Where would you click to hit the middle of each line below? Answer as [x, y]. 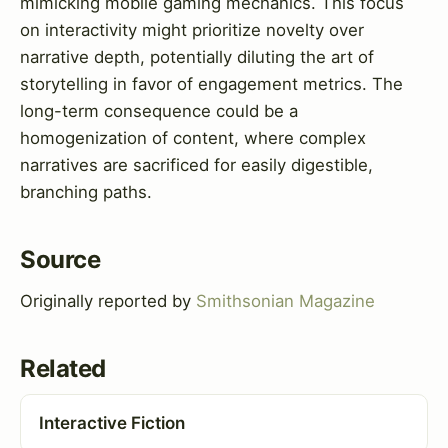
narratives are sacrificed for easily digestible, [196, 164]
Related [63, 368]
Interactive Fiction [111, 423]
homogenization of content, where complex [193, 137]
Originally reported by [108, 300]
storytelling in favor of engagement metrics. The [211, 83]
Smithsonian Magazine [285, 300]
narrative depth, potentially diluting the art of [197, 56]
